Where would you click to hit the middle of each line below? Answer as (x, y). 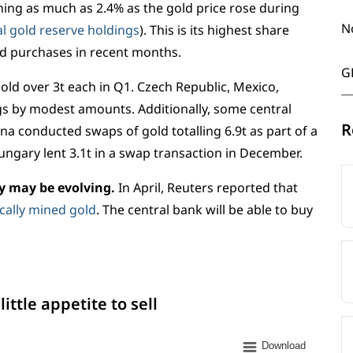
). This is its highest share (214, 30)
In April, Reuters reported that (206, 188)
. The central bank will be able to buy (204, 210)
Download (284, 346)
